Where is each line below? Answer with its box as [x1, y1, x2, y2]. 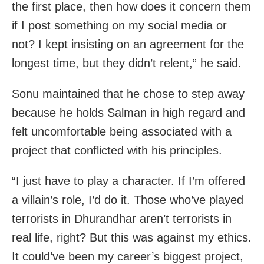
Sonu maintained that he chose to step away [12, 87, 245, 101]
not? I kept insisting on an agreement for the [12, 38, 244, 51]
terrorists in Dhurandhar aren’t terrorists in [12, 212, 232, 226]
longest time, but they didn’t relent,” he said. [12, 57, 242, 70]
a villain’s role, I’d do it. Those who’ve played [12, 193, 243, 207]
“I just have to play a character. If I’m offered [12, 174, 245, 188]
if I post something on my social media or [12, 19, 227, 32]
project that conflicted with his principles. [12, 144, 222, 157]
